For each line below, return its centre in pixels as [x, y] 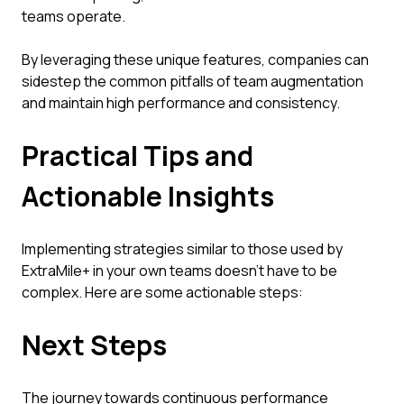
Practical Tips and [138, 156]
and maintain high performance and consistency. [181, 103]
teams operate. [73, 16]
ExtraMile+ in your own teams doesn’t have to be [179, 271]
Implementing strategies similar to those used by [182, 249]
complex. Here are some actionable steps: [162, 292]
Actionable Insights [148, 196]
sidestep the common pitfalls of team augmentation [193, 81]
